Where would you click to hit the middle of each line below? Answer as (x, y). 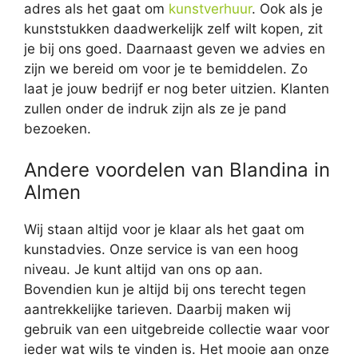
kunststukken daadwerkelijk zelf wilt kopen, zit (173, 28)
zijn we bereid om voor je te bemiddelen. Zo (166, 68)
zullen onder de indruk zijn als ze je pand (155, 108)
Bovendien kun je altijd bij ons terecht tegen (165, 289)
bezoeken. (58, 128)
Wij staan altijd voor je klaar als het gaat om (164, 229)
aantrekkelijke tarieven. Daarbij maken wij (157, 309)
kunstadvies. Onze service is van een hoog (161, 249)
